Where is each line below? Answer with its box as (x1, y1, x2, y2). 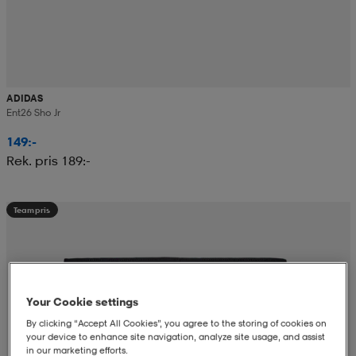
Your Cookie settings (26, 295, 139, 309)
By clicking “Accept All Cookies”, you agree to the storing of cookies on (26, 318, 327, 330)
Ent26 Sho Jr (6, 106, 60, 119)
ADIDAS (6, 92, 43, 105)
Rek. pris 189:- (6, 153, 91, 169)
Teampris (13, 205, 51, 215)
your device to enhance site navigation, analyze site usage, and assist (26, 331, 326, 343)
